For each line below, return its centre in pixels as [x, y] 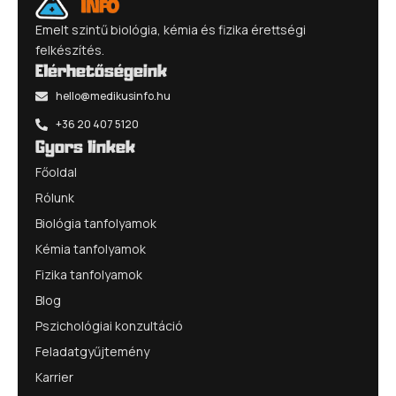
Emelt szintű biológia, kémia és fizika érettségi [171, 30]
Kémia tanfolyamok [91, 249]
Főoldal [56, 172]
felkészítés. [70, 50]
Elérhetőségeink [101, 72]
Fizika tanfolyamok [89, 274]
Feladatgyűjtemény [92, 351]
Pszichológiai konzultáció [109, 326]
